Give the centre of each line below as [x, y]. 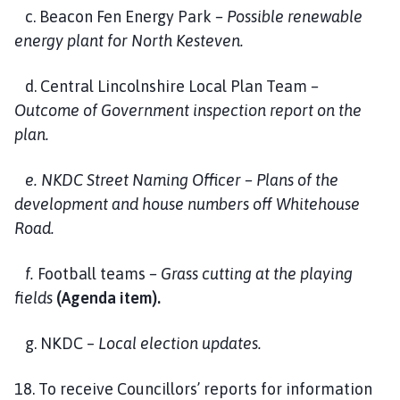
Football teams [92, 273]
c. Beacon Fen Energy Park [113, 16]
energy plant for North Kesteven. [129, 40]
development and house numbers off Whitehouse [187, 204]
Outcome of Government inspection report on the [188, 110]
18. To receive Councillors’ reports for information [193, 388]
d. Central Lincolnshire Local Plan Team [161, 86]
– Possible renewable [287, 16]
